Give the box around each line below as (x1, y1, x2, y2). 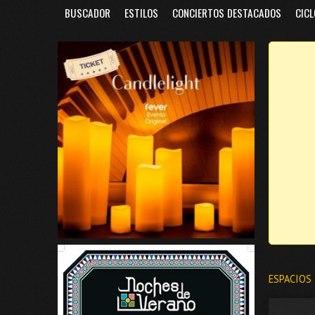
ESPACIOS (269, 272, 311, 286)
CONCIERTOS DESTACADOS (172, 5, 281, 20)
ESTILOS (124, 5, 158, 20)
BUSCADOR (65, 5, 110, 20)
